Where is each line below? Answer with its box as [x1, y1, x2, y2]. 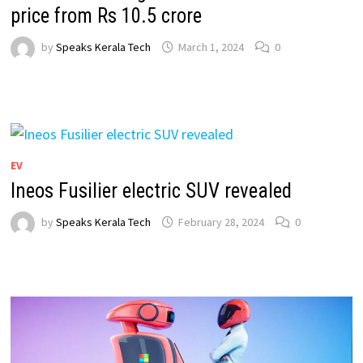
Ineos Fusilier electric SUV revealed [10, 179, 292, 203]
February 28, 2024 [177, 215, 264, 230]
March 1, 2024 [177, 40, 244, 55]
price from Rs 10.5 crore [10, 3, 202, 28]
